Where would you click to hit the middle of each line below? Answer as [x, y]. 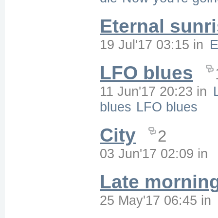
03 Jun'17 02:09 [147, 154]
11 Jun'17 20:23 [146, 91]
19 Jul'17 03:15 [145, 45]
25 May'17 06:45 [148, 200]
